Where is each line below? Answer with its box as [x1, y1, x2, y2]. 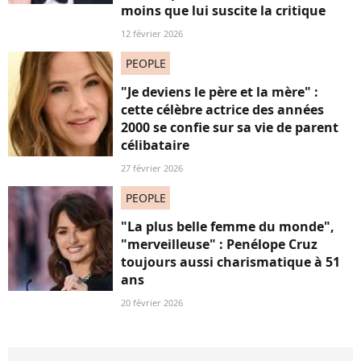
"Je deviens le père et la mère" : [121, 82, 318, 101]
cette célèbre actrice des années [121, 100, 324, 118]
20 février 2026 [121, 296, 183, 309]
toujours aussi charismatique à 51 [121, 252, 340, 271]
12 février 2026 [121, 27, 183, 39]
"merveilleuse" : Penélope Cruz [121, 234, 317, 253]
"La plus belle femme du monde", [121, 217, 334, 235]
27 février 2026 [121, 161, 183, 174]
